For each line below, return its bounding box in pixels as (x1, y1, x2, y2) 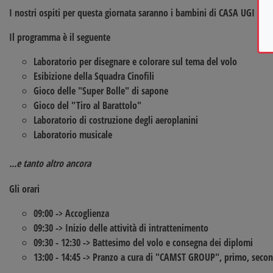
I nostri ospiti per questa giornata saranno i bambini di (9, 6, 219, 20)
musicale (79, 128, 112, 142)
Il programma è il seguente (9, 30, 110, 44)
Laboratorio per (34, 55, 94, 69)
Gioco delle (34, 84, 78, 98)
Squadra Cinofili (94, 69, 154, 83)
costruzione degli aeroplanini (89, 113, 198, 127)
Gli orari (9, 182, 40, 196)
